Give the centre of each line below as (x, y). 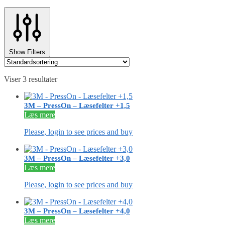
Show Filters (27, 52)
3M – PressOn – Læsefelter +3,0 (77, 158)
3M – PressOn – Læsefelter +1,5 (77, 106)
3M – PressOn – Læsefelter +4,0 (77, 211)
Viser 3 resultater (31, 79)
